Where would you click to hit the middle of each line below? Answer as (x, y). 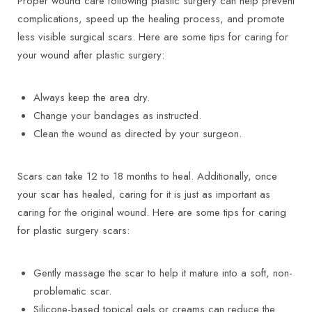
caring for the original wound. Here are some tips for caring (152, 213)
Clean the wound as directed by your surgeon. (137, 134)
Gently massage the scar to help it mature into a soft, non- (163, 273)
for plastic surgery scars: (73, 231)
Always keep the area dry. (91, 98)
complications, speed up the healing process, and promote (151, 19)
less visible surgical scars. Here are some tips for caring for (153, 37)
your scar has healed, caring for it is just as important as (144, 195)
